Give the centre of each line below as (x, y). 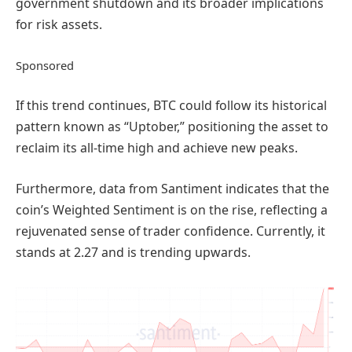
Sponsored (45, 65)
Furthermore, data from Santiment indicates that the (172, 188)
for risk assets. (59, 25)
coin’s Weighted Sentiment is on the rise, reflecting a (172, 209)
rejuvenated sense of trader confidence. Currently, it (170, 231)
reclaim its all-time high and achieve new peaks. (157, 148)
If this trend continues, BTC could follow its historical (171, 106)
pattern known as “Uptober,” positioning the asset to (172, 127)
